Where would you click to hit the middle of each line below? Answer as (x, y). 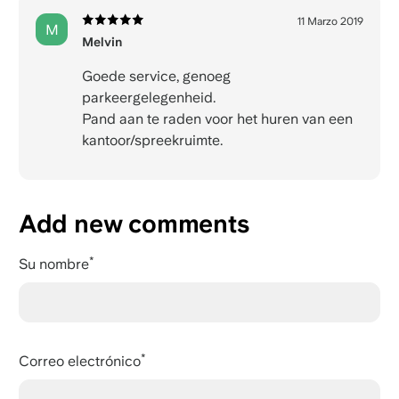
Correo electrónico (79, 362)
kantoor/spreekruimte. (152, 141)
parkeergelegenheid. (148, 98)
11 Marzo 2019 (331, 22)
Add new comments (134, 224)
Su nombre (53, 265)
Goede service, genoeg (156, 77)
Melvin (102, 42)
